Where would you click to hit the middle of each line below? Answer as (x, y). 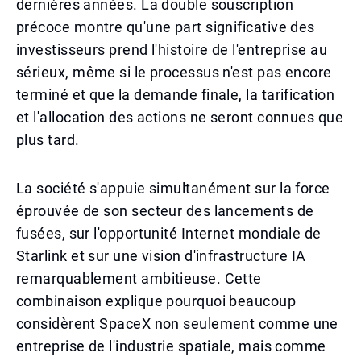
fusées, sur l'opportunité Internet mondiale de (169, 233)
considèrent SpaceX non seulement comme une (177, 324)
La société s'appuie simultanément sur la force (173, 188)
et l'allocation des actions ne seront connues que (180, 117)
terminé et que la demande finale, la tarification (176, 95)
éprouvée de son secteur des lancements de (165, 211)
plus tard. (48, 140)
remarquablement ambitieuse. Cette (139, 278)
